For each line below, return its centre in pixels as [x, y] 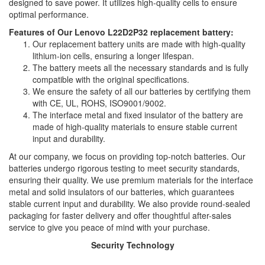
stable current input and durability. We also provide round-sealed [130, 203]
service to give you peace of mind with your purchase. [109, 227]
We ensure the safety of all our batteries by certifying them [142, 91]
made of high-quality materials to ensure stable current [135, 126]
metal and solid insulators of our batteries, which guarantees [122, 191]
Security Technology [132, 245]
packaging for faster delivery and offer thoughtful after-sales [120, 215]
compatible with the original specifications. [111, 79]
